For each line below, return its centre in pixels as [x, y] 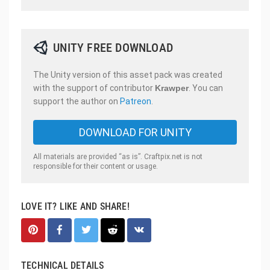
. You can [206, 88]
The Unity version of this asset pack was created [128, 74]
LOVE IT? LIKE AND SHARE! [75, 206]
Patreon [136, 101]
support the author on [77, 101]
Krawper [172, 88]
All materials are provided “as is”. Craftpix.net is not [118, 156]
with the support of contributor [94, 88]
